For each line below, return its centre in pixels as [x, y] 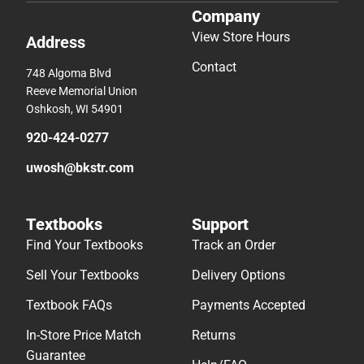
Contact [214, 67]
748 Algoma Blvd [69, 74]
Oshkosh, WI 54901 [75, 109]
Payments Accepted [249, 305]
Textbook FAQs [69, 305]
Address [56, 43]
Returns [214, 336]
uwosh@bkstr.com [80, 168]
